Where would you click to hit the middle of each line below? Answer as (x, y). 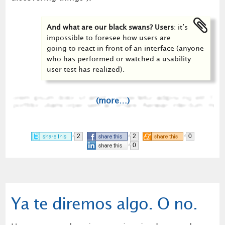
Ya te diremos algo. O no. (104, 204)
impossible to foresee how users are (109, 38)
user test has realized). (86, 69)
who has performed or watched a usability (119, 59)
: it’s (181, 27)
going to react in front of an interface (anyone (126, 48)
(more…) (113, 101)
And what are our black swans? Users (110, 27)
